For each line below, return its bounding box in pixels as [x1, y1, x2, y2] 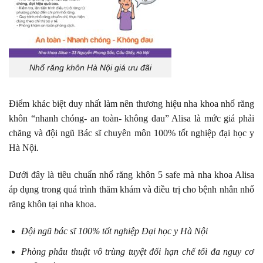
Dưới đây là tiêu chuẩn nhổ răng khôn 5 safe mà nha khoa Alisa [9, 170, 254, 180]
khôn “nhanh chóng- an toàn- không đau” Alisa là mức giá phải [9, 113, 254, 124]
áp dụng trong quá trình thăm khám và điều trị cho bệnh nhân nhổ [9, 184, 254, 195]
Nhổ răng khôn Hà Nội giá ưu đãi [29, 62, 151, 72]
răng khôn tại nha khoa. [9, 199, 99, 210]
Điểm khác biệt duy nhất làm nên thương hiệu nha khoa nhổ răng [9, 99, 254, 109]
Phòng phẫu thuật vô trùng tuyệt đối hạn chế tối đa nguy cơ [21, 246, 254, 257]
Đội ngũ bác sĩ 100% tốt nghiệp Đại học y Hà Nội [21, 226, 208, 237]
